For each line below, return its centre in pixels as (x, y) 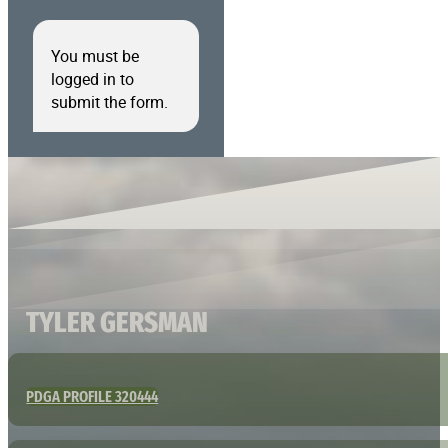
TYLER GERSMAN (117, 321)
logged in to (92, 78)
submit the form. (109, 101)
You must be (94, 55)
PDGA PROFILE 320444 (92, 396)
